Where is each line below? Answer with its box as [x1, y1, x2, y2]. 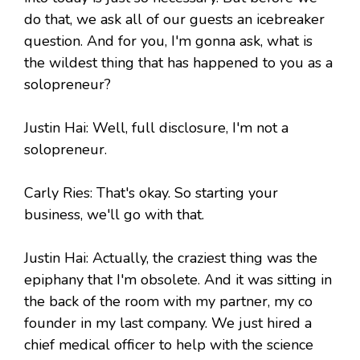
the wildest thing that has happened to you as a [24, 53, 333, 73]
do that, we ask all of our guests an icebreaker [24, 10, 325, 30]
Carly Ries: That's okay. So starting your [24, 183, 278, 203]
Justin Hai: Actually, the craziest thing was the [24, 248, 317, 268]
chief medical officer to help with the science [24, 335, 313, 355]
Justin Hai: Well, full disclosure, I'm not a [24, 118, 288, 138]
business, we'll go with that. [24, 205, 204, 225]
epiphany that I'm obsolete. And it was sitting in [24, 270, 332, 290]
